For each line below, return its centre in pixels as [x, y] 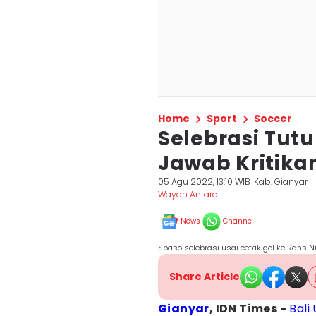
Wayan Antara [188, 194]
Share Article [205, 276]
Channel [238, 221]
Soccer [273, 119]
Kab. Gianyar [281, 182]
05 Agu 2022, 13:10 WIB [204, 182]
